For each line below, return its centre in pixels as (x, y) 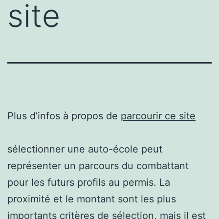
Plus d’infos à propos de (64, 116)
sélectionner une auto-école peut (85, 149)
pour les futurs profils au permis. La (89, 182)
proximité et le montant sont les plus (92, 199)
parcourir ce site (158, 116)
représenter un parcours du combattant (98, 165)
